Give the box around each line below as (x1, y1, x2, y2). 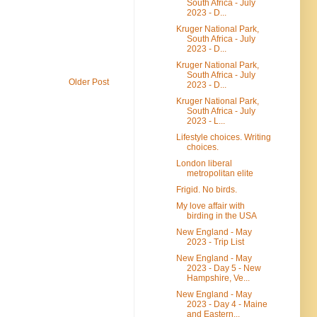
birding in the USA (186, 210, 257, 221)
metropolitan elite (186, 168, 253, 178)
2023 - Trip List (186, 236, 244, 247)
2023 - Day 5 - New (186, 263, 261, 273)
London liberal (175, 158, 232, 168)
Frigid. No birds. (175, 184, 237, 195)
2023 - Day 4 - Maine (186, 299, 267, 309)
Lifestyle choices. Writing (175, 132, 271, 142)
